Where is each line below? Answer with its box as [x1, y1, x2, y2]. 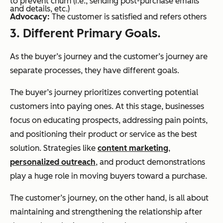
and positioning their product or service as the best [10, 129, 197, 139]
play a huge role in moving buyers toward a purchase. [10, 171, 207, 181]
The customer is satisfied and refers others [52, 12, 207, 22]
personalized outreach [10, 157, 96, 167]
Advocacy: [10, 12, 52, 22]
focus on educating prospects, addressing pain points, [10, 115, 208, 125]
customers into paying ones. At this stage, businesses [10, 102, 204, 111]
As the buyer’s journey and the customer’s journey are [10, 52, 208, 62]
